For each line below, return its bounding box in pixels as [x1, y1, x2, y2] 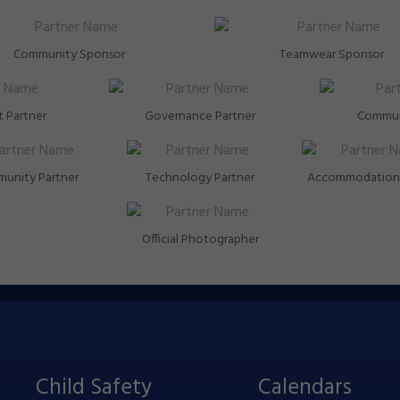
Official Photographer [141, 229, 259, 250]
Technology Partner [146, 168, 254, 188]
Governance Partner [145, 106, 255, 127]
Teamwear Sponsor [279, 45, 384, 65]
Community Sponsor [12, 45, 125, 65]
